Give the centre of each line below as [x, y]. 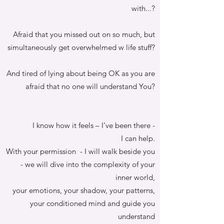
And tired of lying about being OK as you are [81, 73]
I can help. [138, 138]
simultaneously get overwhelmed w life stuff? [81, 47]
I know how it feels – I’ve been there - [94, 125]
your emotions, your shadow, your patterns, [84, 190]
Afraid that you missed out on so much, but [84, 34]
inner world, [135, 177]
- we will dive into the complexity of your [88, 164]
